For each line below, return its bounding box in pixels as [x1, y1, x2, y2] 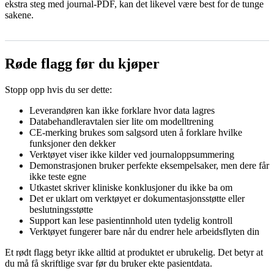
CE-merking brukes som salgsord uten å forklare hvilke [29, 127, 242, 138]
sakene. [5, 10, 34, 21]
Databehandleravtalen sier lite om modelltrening [29, 116, 213, 127]
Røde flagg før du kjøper [5, 56, 160, 72]
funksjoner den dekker [29, 138, 116, 149]
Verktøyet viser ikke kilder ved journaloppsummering [29, 149, 234, 160]
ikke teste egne [29, 171, 86, 182]
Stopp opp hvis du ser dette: [5, 84, 112, 95]
